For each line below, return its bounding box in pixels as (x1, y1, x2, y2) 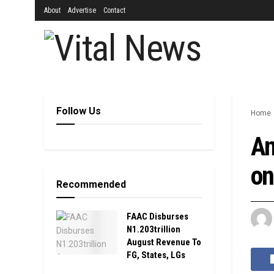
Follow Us (56, 105, 101, 117)
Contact (103, 6, 125, 15)
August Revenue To (127, 237, 201, 248)
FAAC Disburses (127, 211, 188, 222)
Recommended (56, 179, 126, 190)
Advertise (68, 6, 96, 15)
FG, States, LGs (127, 250, 185, 261)
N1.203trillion (127, 224, 180, 235)
